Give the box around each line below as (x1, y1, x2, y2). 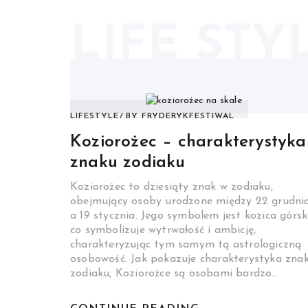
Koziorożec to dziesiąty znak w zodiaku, (70, 181, 273, 193)
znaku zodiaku (70, 154, 186, 172)
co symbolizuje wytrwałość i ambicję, (70, 225, 256, 236)
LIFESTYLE (70, 112, 119, 121)
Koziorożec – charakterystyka (70, 133, 307, 151)
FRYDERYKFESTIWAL (142, 112, 234, 121)
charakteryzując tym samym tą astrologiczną (70, 239, 302, 251)
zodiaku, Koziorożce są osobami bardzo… (70, 268, 278, 280)
